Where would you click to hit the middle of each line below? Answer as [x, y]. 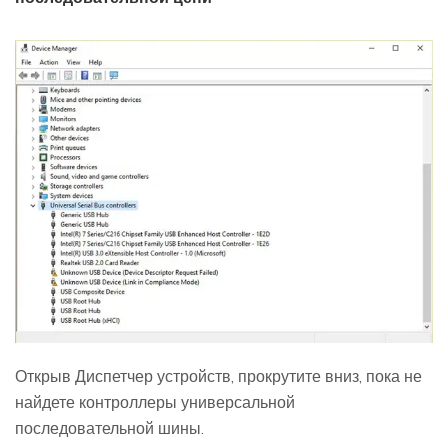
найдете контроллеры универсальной [155, 402]
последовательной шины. [109, 428]
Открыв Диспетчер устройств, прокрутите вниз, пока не [218, 376]
